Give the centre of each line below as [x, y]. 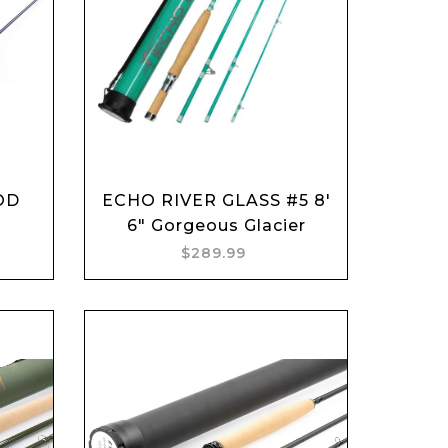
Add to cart [227, 160]
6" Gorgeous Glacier [216, 225]
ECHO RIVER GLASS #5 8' [216, 200]
